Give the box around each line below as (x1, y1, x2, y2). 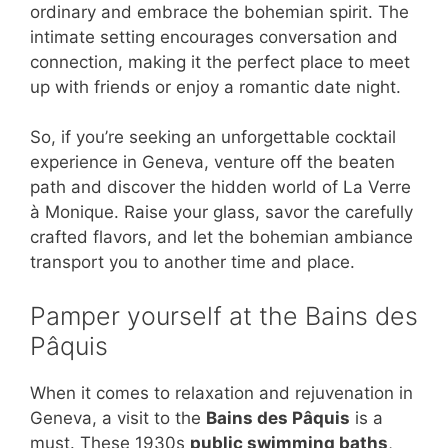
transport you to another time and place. (30, 252, 355, 273)
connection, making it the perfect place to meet (30, 51, 410, 72)
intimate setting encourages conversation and (30, 26, 398, 47)
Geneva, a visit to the (30, 407, 206, 428)
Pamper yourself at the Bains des (30, 300, 418, 331)
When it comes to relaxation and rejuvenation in (30, 382, 413, 403)
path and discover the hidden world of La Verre (30, 177, 411, 198)
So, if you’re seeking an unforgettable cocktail (30, 127, 396, 148)
